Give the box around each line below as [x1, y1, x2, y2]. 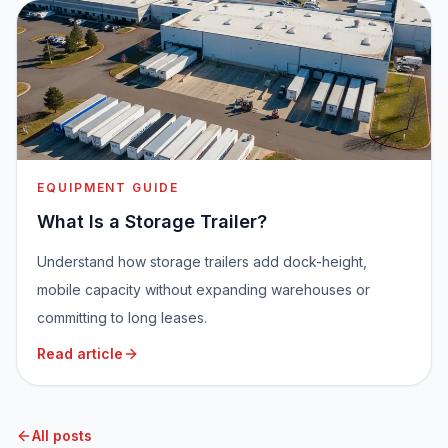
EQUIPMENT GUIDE [37, 180, 179, 196]
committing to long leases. [37, 309, 207, 327]
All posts [32, 427, 92, 445]
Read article [37, 345, 123, 363]
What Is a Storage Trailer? [37, 211, 267, 233]
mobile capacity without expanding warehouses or [37, 281, 370, 299]
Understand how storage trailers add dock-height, [37, 253, 367, 271]
